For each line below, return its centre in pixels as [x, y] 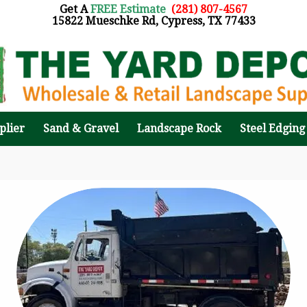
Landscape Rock [179, 128]
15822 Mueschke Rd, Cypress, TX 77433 [153, 21]
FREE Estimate [128, 9]
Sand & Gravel [81, 128]
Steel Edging [272, 128]
